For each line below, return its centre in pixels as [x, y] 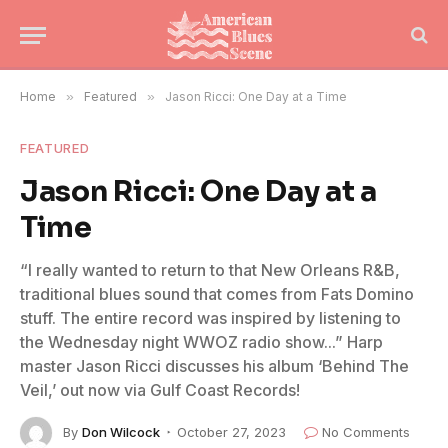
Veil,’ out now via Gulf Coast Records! [160, 390]
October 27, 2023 [231, 431]
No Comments [366, 431]
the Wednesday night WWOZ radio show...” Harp [201, 342]
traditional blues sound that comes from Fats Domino [217, 294]
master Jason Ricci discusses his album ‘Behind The [214, 366]
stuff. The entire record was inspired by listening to [210, 318]
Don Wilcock [121, 431]
